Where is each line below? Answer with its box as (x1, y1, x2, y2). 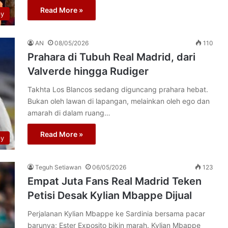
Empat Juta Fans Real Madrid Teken (27, 175, 202, 187)
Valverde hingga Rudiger (27, 65, 149, 77)
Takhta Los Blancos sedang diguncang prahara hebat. (27, 85, 208, 94)
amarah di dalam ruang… (27, 108, 110, 117)
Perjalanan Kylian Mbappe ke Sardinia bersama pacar (27, 209, 205, 218)
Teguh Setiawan (35, 163, 81, 171)
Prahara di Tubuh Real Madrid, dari (27, 51, 195, 63)
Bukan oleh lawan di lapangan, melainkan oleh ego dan (27, 97, 210, 105)
